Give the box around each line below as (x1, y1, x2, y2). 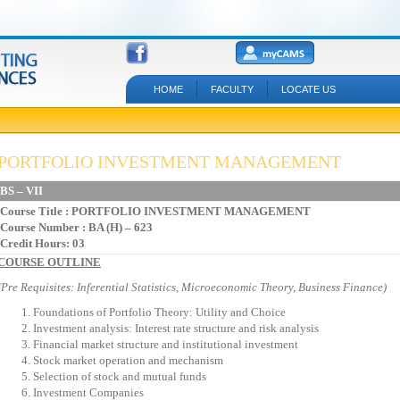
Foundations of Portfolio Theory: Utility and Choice (33, 305, 286, 319)
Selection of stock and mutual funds (33, 370, 206, 383)
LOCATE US (280, 84, 336, 95)
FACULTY (210, 84, 254, 95)
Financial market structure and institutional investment (33, 337, 298, 351)
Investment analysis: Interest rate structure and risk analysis (33, 321, 319, 335)
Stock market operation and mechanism (33, 354, 223, 367)
